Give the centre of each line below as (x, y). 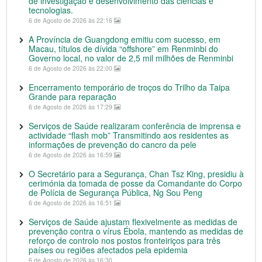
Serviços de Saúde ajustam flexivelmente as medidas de (133, 222)
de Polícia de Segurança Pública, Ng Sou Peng (116, 193)
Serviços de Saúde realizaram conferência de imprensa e (135, 126)
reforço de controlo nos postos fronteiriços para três (125, 241)
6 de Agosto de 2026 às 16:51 (71, 203)
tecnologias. (51, 10)
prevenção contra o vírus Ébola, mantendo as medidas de (136, 231)
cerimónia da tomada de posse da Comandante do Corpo (135, 183)
